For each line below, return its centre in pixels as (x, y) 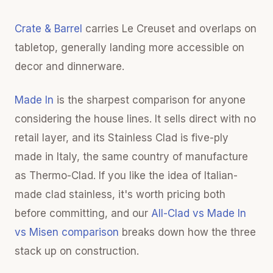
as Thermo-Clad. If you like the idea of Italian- (126, 175)
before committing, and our (83, 213)
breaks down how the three (187, 232)
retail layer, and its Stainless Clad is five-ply (122, 138)
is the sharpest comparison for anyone (150, 100)
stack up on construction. (77, 251)
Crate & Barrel (48, 29)
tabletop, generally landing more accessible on (129, 48)
